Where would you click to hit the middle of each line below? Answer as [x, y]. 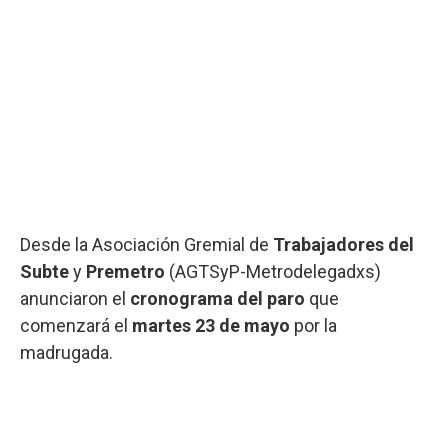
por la [315, 325]
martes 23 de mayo [211, 325]
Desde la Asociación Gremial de [146, 244]
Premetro [125, 271]
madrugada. [66, 352]
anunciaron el [75, 298]
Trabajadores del [343, 244]
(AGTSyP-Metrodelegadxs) [273, 271]
